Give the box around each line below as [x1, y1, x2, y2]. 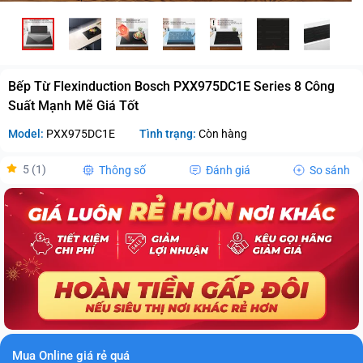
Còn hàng [196, 126, 247, 140]
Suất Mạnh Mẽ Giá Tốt [8, 97, 139, 113]
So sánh [309, 163, 350, 177]
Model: [8, 126, 44, 140]
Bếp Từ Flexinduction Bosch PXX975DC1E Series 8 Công [8, 78, 335, 94]
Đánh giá [205, 163, 250, 177]
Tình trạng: [139, 126, 196, 140]
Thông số [99, 163, 147, 177]
